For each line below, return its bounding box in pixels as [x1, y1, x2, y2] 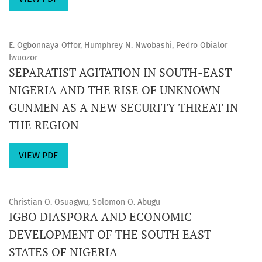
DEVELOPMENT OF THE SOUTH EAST [9, 226, 211, 242]
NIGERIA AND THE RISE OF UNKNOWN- [9, 82, 226, 98]
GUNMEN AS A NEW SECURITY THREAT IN [9, 99, 239, 115]
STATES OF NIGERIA [9, 244, 118, 260]
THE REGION [9, 117, 79, 133]
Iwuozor [9, 53, 37, 63]
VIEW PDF [19, 150, 58, 161]
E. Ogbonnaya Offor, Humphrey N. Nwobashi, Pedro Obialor [9, 40, 227, 50]
